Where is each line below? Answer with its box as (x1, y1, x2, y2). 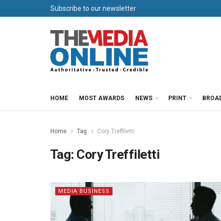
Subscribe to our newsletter (50, 4, 136, 12)
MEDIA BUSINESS (58, 188, 110, 194)
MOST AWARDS (79, 95, 124, 102)
